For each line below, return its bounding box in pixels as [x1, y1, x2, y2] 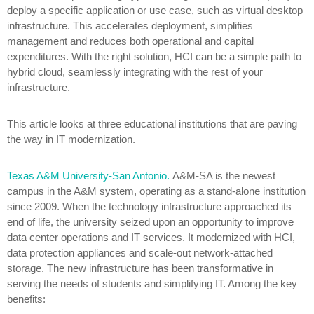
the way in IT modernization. [7, 133, 135, 145]
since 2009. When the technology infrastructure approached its [7, 200, 292, 212]
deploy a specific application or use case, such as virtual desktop [7, 4, 303, 16]
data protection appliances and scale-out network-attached [7, 247, 273, 259]
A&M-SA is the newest [172, 170, 275, 182]
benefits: [7, 293, 46, 305]
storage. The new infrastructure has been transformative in [7, 262, 273, 274]
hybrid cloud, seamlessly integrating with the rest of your [7, 66, 263, 78]
